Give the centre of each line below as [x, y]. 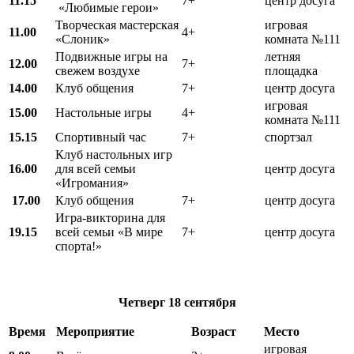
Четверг [143, 302]
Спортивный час [101, 137]
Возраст [214, 331]
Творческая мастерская [117, 24]
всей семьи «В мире [109, 232]
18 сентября [202, 302]
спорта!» [79, 246]
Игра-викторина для [110, 217]
